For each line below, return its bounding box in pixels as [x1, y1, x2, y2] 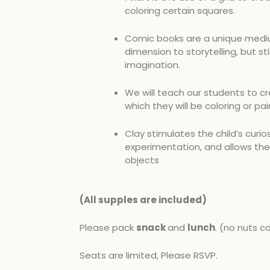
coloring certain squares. [125, 4, 235, 17]
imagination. [125, 58, 183, 71]
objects [125, 154, 159, 166]
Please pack [80, 221, 136, 234]
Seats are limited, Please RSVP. [80, 249, 218, 262]
